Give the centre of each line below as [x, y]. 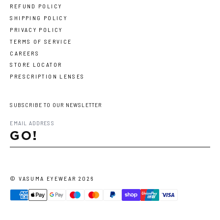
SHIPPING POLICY [39, 18]
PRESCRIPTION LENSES [47, 76]
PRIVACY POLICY [36, 29]
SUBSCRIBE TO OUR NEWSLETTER [56, 104]
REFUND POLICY [36, 6]
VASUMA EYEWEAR [48, 178]
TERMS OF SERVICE [41, 41]
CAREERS [25, 53]
